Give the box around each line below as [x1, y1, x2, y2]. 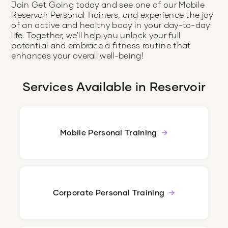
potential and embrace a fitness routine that [11, 40, 191, 50]
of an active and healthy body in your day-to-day [11, 20, 210, 30]
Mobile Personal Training [60, 128, 157, 137]
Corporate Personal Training [52, 188, 165, 197]
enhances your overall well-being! [11, 50, 144, 61]
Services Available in [22, 78, 150, 94]
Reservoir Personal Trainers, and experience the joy [11, 10, 213, 20]
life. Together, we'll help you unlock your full [11, 30, 181, 40]
